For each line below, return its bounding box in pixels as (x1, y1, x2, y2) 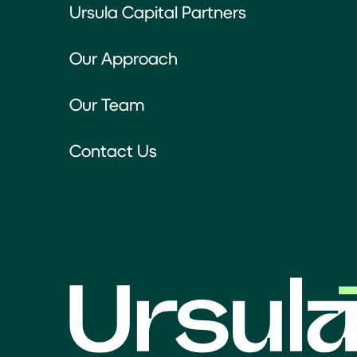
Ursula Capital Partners (69, 2, 246, 22)
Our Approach (69, 48, 178, 69)
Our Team (69, 94, 145, 115)
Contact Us (69, 140, 157, 161)
